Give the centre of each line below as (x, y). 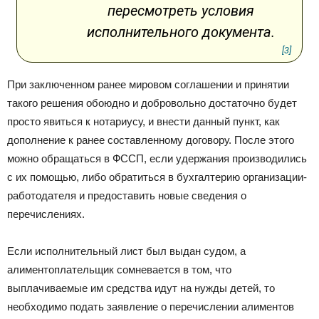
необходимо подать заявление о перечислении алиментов (151, 307)
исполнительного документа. (181, 32)
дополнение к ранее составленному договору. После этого (151, 140)
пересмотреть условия (181, 11)
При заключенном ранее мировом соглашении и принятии (148, 85)
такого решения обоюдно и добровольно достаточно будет (152, 103)
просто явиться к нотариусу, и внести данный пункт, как (143, 122)
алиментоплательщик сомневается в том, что (119, 270)
